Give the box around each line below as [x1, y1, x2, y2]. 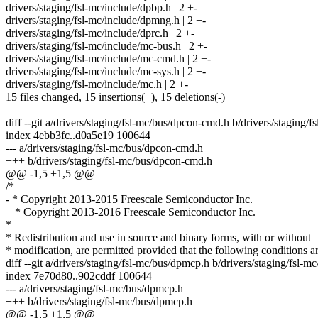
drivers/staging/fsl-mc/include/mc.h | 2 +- [6, 78, 188, 91]
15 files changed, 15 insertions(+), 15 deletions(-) [6, 91, 225, 104]
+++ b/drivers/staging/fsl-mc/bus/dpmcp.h [6, 295, 192, 308]
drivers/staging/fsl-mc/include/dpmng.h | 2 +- [6, 14, 206, 27]
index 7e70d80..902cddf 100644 [6, 270, 152, 283]
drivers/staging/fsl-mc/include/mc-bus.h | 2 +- [6, 40, 207, 53]
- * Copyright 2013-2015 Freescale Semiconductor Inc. [6, 193, 253, 206]
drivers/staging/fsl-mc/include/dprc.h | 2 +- [6, 27, 194, 40]
